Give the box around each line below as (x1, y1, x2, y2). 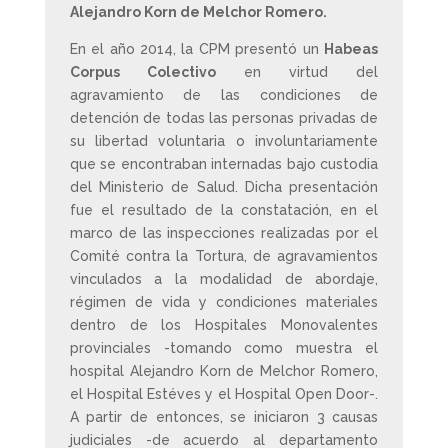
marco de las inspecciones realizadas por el (69, 225, 379, 241)
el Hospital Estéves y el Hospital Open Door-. (69, 386, 379, 402)
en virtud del (215, 64, 379, 80)
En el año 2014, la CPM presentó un (69, 41, 325, 57)
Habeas (324, 41, 379, 57)
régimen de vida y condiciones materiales (69, 294, 379, 310)
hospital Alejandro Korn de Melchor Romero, (69, 363, 379, 379)
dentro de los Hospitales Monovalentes (69, 317, 379, 333)
